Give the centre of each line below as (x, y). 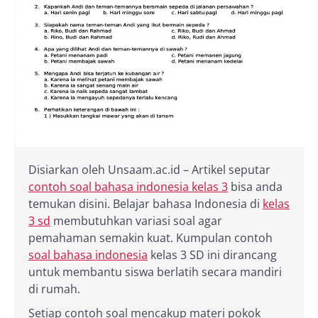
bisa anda (255, 186)
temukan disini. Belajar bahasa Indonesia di (146, 203)
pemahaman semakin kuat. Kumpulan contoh (150, 237)
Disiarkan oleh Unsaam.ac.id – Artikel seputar (149, 169)
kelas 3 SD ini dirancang (212, 254)
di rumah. (54, 289)
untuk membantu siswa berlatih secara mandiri (155, 272)
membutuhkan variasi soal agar (136, 220)
